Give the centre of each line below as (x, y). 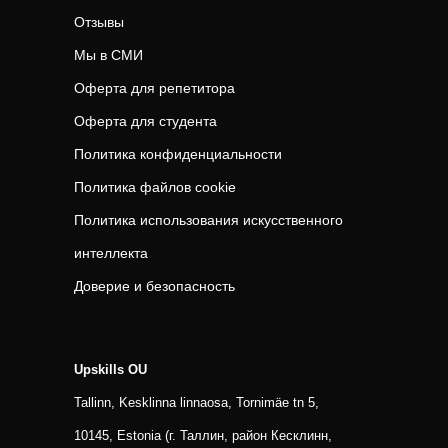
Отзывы (99, 22)
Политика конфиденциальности (178, 154)
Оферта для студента (145, 121)
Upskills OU (110, 369)
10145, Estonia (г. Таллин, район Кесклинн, (203, 435)
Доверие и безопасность (154, 286)
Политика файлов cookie (155, 187)
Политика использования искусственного (208, 220)
